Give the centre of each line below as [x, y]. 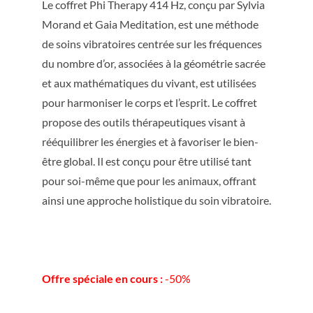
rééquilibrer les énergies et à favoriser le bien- [150, 141]
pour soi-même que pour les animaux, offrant [149, 180]
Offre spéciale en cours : [102, 278]
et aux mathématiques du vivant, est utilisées [149, 82]
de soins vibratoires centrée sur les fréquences [152, 43]
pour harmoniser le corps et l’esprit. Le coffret [150, 102]
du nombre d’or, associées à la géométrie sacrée [154, 63]
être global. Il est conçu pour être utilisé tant [147, 161]
